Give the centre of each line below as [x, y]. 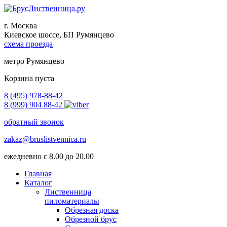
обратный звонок [34, 122]
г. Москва [21, 26]
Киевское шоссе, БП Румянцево [59, 35]
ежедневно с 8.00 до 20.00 [49, 156]
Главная [38, 174]
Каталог [38, 183]
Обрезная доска [92, 210]
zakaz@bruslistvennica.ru [45, 139]
